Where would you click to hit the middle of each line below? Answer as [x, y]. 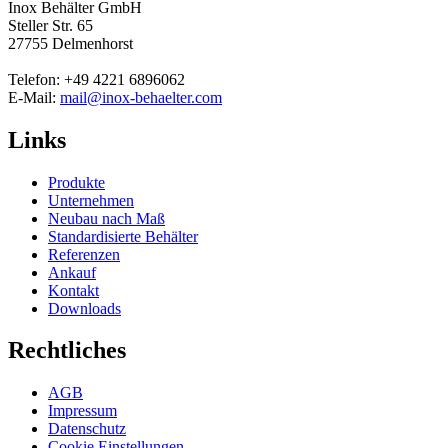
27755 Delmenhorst [70, 43]
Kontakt [73, 290]
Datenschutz [87, 429]
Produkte [76, 182]
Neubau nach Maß [106, 218]
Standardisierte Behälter [123, 236]
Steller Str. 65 [50, 25]
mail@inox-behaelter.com [141, 97]
